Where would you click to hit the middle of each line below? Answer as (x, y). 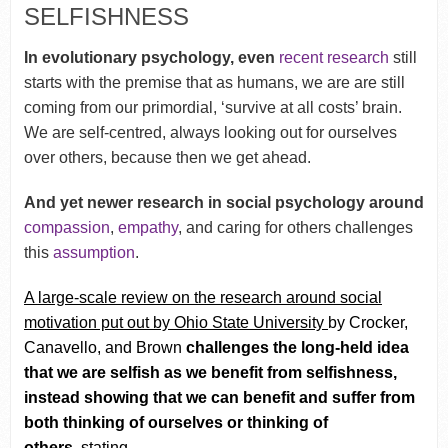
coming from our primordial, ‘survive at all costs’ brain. (212, 108)
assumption (93, 253)
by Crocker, (367, 323)
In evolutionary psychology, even (149, 58)
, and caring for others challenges (295, 228)
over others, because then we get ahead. (167, 158)
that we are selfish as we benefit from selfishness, (210, 373)
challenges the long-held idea (295, 348)
